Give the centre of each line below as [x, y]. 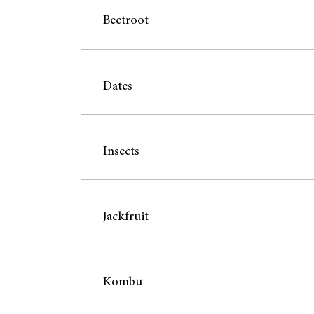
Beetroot [125, 21]
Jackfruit [125, 217]
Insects [121, 152]
